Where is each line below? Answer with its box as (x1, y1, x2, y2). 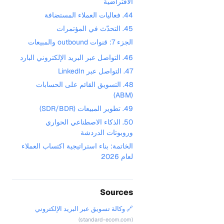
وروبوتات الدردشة (80, 128, 133, 137)
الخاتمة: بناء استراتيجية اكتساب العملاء (21, 141, 133, 150)
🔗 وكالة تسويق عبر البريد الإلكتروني (35, 204, 133, 213)
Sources (100, 187, 133, 197)
